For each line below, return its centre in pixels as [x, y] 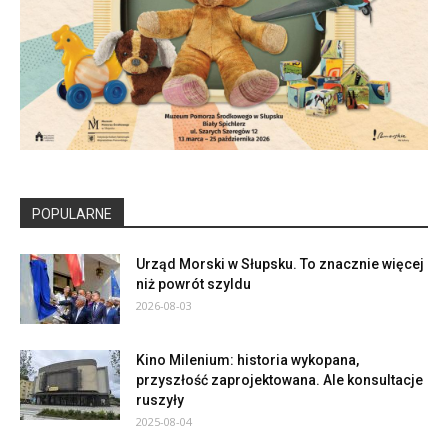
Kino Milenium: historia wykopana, [247, 359]
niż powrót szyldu [193, 283]
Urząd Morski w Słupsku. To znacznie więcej [280, 263]
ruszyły [160, 399]
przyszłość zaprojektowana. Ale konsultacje [279, 379]
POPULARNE [72, 213]
